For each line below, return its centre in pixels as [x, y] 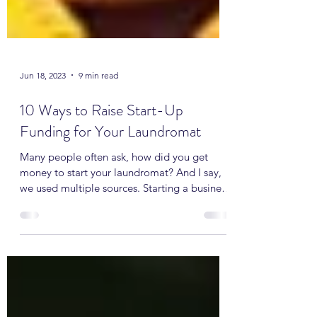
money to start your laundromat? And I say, [121, 211]
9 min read [98, 114]
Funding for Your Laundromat [110, 170]
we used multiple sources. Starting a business [125, 227]
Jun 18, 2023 [43, 114]
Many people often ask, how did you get [114, 196]
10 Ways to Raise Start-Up [102, 149]
